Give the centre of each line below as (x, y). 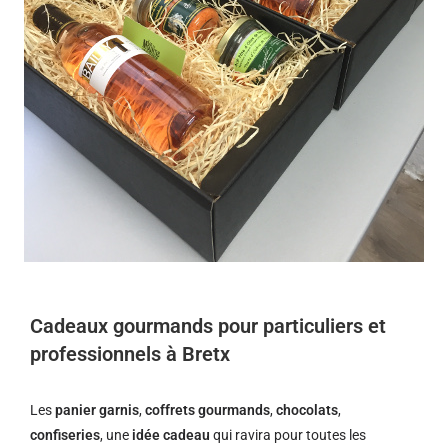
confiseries (65, 435)
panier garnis (97, 410)
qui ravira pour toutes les (288, 435)
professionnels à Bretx (130, 354)
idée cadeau (171, 435)
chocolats (307, 410)
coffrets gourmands (207, 410)
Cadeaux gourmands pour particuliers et (208, 326)
